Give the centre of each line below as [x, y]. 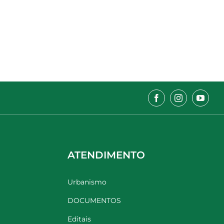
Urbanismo [87, 182]
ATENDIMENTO [106, 155]
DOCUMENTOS [94, 201]
